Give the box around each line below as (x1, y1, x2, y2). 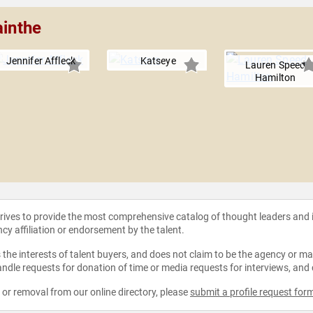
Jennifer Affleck (6, 55, 76, 67)
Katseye (140, 55, 176, 67)
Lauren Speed (245, 59, 306, 71)
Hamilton (254, 72, 296, 84)
